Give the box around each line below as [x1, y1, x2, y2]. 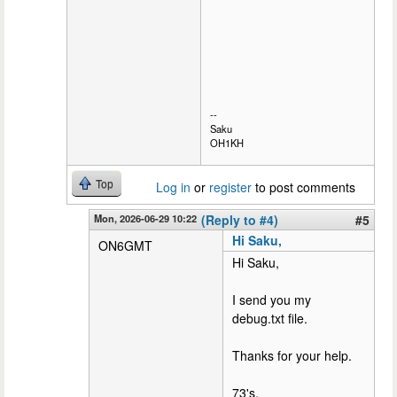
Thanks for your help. [232, 346, 352, 364]
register [209, 177, 252, 196]
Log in [156, 177, 191, 196]
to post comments [252, 177, 355, 196]
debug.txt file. [232, 308, 307, 327]
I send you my [232, 290, 311, 308]
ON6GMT [98, 236, 152, 254]
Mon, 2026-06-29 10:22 [94, 210, 197, 225]
